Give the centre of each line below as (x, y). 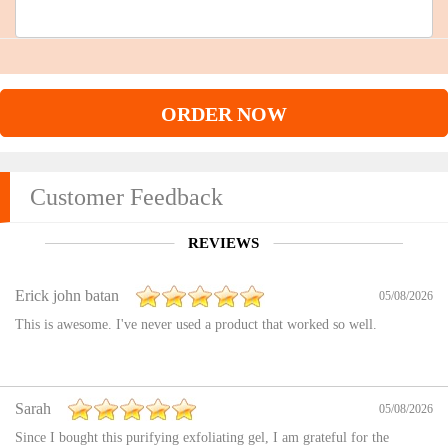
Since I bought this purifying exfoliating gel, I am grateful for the (202, 438)
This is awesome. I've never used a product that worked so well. (196, 325)
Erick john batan (67, 296)
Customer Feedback (126, 197)
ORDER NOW (224, 114)
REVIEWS (224, 243)
